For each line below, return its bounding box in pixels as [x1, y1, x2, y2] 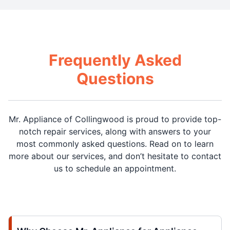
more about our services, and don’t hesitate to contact [9, 151, 221, 162]
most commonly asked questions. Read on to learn [16, 139, 214, 149]
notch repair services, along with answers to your [19, 126, 211, 137]
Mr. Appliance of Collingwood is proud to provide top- [9, 114, 221, 125]
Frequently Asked [48, 51, 182, 70]
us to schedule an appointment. [54, 163, 176, 174]
